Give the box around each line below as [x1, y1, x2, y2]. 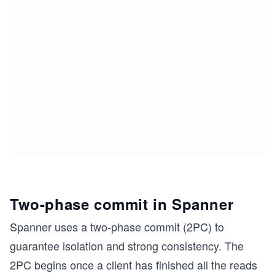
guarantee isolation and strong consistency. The [10, 238, 244, 254]
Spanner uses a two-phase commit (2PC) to [10, 219, 224, 235]
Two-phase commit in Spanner [10, 193, 234, 215]
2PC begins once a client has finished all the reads [10, 257, 257, 273]
